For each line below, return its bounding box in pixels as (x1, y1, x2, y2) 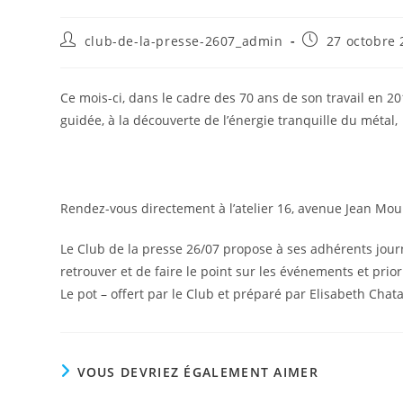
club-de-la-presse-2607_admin (84, 31, 283, 49)
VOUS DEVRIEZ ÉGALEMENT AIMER (76, 363, 318, 381)
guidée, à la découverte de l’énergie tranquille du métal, (60, 111, 399, 129)
